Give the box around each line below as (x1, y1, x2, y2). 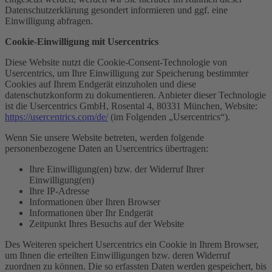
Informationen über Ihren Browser (29, 196, 160, 207)
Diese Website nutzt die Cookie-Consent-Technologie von (5, 56, 227, 67)
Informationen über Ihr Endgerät (29, 207, 153, 218)
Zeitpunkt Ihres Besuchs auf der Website (29, 218, 184, 229)
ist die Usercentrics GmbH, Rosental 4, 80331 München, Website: (5, 100, 257, 111)
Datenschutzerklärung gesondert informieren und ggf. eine (5, 4, 228, 15)
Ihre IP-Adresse (29, 185, 89, 196)
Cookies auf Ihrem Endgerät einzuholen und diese (5, 78, 196, 89)
